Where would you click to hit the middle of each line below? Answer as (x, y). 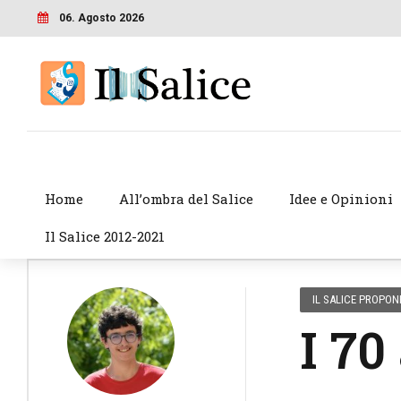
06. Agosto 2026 (101, 17)
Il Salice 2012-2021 (104, 237)
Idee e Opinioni (341, 199)
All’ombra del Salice (186, 199)
